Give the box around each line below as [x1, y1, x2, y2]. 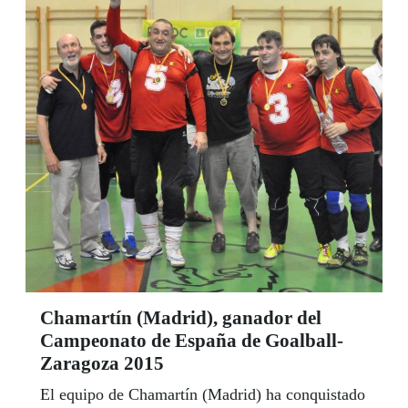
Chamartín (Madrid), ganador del [40, 307, 321, 330]
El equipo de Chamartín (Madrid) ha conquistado [40, 385, 365, 404]
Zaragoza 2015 [40, 352, 164, 375]
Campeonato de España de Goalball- [40, 330, 343, 352]
